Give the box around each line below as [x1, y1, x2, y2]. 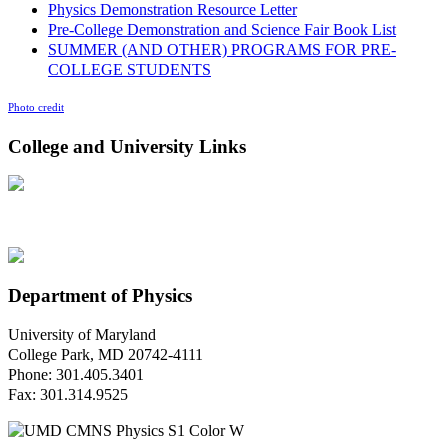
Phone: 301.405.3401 [8, 365, 144, 383]
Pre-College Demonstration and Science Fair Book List [48, 20, 396, 38]
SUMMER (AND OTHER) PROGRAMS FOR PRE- [48, 40, 396, 58]
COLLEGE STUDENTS [48, 60, 211, 78]
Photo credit [8, 101, 64, 113]
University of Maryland [8, 325, 156, 343]
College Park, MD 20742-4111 [8, 345, 203, 363]
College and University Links [8, 135, 246, 157]
